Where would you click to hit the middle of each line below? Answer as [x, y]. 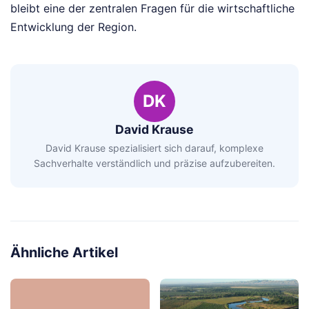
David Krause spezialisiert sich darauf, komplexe [154, 148]
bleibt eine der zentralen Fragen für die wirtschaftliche [152, 9]
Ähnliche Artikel [64, 252]
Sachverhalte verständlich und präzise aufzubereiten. [154, 163]
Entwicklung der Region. [73, 27]
